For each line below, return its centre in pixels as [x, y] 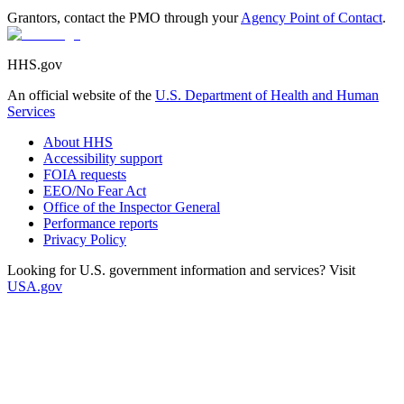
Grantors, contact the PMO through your [124, 17]
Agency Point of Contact [312, 17]
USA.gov [35, 286]
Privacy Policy [85, 239]
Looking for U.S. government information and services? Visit [181, 270]
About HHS [78, 142]
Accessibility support [103, 158]
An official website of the [81, 95]
